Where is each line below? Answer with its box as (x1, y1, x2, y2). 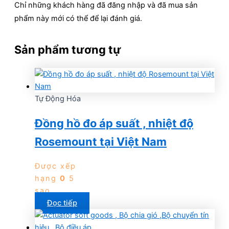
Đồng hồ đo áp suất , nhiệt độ (35, 117, 193, 130)
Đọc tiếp (47, 198, 77, 208)
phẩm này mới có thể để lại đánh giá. (14, 13, 142, 23)
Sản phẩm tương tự (14, 42, 121, 56)
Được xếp (35, 162, 76, 171)
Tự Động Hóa (35, 94, 81, 103)
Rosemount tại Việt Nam (35, 135, 167, 149)
